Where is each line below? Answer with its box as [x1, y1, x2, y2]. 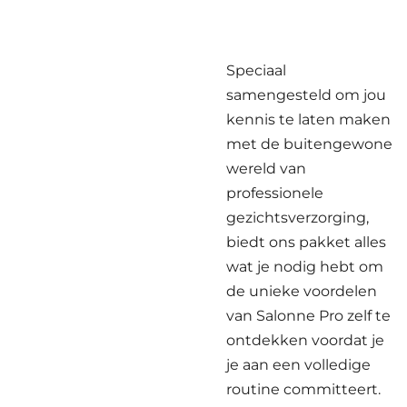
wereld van [226, 159, 306, 177]
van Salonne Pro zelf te [226, 306, 391, 324]
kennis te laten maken [226, 110, 391, 128]
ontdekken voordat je [226, 331, 384, 349]
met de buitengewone [226, 134, 392, 153]
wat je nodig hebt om [226, 257, 383, 275]
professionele [226, 184, 323, 202]
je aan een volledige [226, 355, 371, 373]
